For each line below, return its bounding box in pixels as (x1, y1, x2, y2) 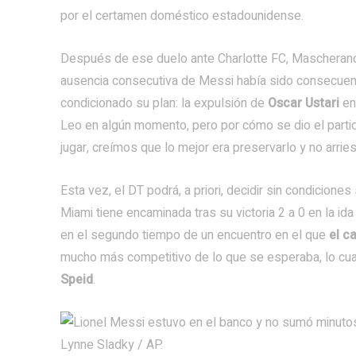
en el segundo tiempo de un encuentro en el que (60, 226, 329, 245)
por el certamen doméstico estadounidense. (60, 6, 304, 25)
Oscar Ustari (268, 94, 339, 113)
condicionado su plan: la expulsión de (60, 94, 268, 113)
